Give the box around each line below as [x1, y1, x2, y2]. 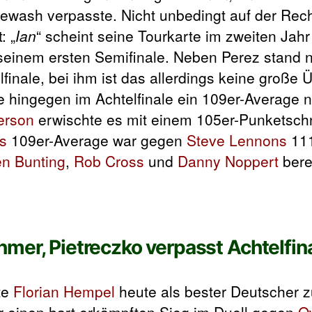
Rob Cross [74, 150, 144, 171]
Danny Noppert [178, 150, 279, 171]
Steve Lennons [187, 129, 287, 150]
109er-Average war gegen [7, 129, 187, 150]
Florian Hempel [13, 280, 115, 302]
